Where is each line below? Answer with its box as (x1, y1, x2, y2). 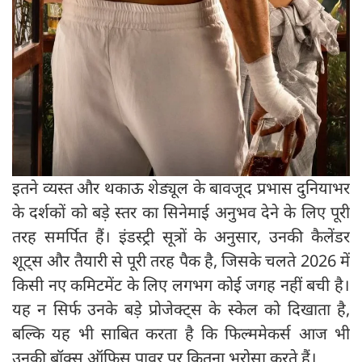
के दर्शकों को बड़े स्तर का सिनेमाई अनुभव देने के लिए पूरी (12, 201, 350, 224)
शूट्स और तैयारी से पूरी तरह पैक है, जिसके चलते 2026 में (12, 250, 350, 272)
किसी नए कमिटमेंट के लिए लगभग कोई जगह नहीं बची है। (12, 274, 350, 297)
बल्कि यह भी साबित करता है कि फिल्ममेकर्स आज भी (12, 322, 350, 345)
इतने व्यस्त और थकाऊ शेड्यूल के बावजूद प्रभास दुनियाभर (12, 177, 350, 200)
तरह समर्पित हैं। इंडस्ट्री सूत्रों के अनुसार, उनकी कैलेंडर (12, 225, 350, 248)
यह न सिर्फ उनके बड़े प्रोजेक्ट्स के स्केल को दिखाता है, (12, 298, 350, 321)
